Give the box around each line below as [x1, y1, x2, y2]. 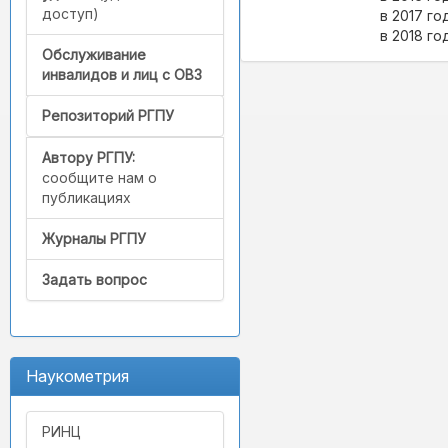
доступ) [42, 5, 99, 23]
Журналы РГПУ [42, 230, 146, 248]
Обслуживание [42, 46, 146, 64]
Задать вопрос [42, 271, 147, 289]
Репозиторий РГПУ [42, 107, 174, 125]
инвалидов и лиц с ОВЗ [42, 66, 202, 84]
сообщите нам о [42, 169, 157, 187]
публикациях [42, 189, 131, 207]
